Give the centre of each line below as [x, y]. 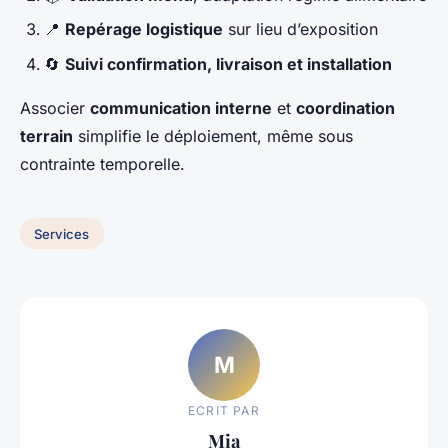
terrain [46, 135]
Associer [55, 107]
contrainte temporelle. [102, 163]
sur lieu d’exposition [300, 29]
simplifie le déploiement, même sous [213, 135]
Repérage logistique [144, 29]
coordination [345, 107]
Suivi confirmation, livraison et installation [228, 63]
